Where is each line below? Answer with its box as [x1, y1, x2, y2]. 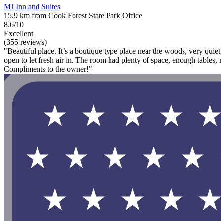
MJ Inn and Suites [4, 2, 60, 11]
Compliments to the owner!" [4, 65, 92, 74]
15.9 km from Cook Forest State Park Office [4, 11, 142, 20]
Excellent [4, 29, 33, 38]
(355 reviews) [4, 38, 47, 47]
